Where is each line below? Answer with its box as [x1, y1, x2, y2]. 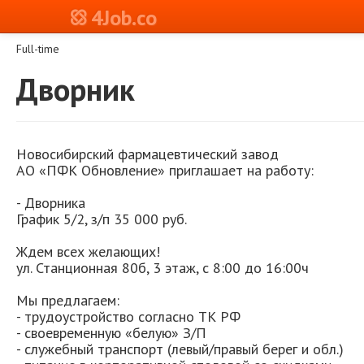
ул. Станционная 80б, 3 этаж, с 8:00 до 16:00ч [16, 258, 309, 277]
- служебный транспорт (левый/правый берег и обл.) [16, 340, 344, 358]
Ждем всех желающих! [16, 242, 160, 261]
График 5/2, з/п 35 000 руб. [16, 210, 187, 228]
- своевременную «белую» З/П [16, 323, 206, 342]
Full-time [16, 41, 59, 56]
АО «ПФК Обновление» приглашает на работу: [16, 161, 314, 180]
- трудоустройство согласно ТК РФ [16, 307, 240, 326]
